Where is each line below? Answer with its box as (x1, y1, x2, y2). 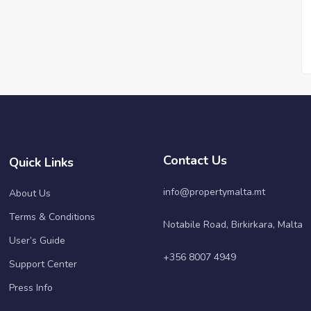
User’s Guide (8, 233, 65, 247)
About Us (8, 186, 51, 200)
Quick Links (8, 153, 74, 171)
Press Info (8, 280, 53, 294)
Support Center (8, 257, 77, 271)
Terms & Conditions (8, 210, 95, 224)
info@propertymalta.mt (163, 185, 266, 199)
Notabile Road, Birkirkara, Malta (163, 217, 303, 231)
